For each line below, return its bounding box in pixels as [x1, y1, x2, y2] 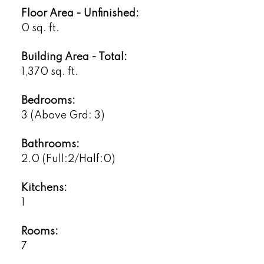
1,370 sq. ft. [21, 66, 78, 77]
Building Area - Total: [21, 51, 127, 62]
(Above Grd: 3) [29, 110, 104, 121]
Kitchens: [21, 182, 67, 193]
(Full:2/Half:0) [41, 153, 115, 164]
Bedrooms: [21, 95, 75, 106]
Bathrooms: [21, 138, 80, 150]
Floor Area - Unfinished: [21, 8, 139, 19]
